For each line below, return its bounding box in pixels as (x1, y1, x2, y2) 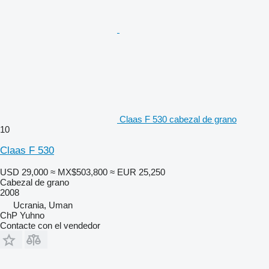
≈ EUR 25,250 (110, 166, 165, 177)
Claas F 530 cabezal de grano (119, 113, 237, 124)
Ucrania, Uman (13, 199, 73, 210)
